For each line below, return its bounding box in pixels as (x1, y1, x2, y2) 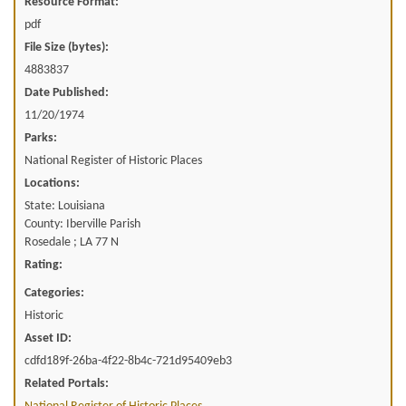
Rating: (24, 258, 63, 273)
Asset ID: (24, 332, 72, 346)
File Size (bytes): (24, 41, 109, 55)
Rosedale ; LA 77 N (24, 236, 119, 250)
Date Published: (24, 86, 109, 101)
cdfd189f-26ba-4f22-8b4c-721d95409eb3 (24, 354, 232, 369)
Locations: (24, 177, 80, 191)
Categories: (24, 286, 84, 301)
